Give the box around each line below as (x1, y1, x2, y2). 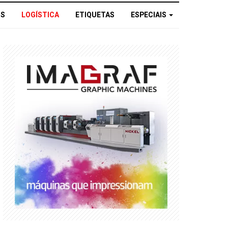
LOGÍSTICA (21, 10, 59, 21)
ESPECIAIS (131, 10, 168, 21)
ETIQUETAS (75, 10, 115, 21)
